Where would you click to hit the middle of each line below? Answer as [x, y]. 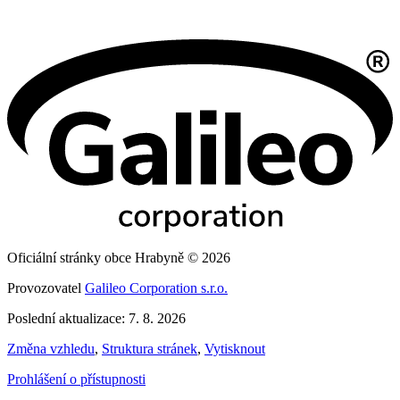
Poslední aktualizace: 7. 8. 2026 [96, 318]
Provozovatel [46, 287]
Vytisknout [235, 348]
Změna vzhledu [51, 348]
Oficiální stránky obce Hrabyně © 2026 [119, 257]
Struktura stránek [150, 348]
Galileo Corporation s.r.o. [156, 287]
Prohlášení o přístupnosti [76, 379]
